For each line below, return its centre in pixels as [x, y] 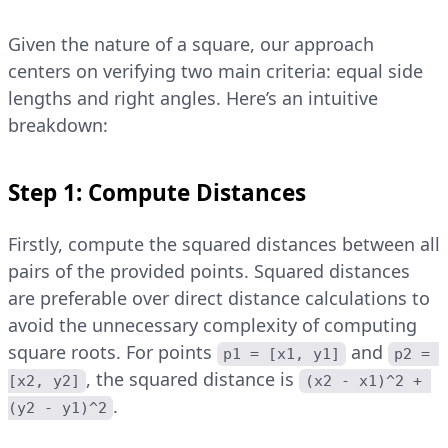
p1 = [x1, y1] [282, 354]
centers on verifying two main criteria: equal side [215, 71]
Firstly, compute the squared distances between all [224, 244]
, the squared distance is [193, 379]
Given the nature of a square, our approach [191, 44]
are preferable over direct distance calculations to [219, 298]
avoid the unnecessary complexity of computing [212, 325]
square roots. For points [112, 352]
